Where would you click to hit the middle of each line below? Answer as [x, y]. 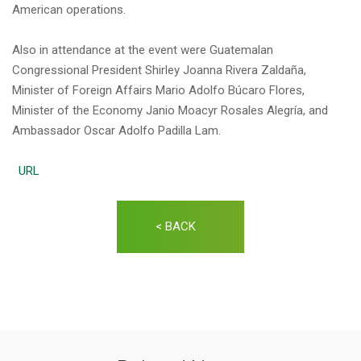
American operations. [69, 10]
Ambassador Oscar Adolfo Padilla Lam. [116, 131]
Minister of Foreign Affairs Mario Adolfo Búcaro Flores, [158, 90]
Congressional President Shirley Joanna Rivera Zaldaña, [159, 70]
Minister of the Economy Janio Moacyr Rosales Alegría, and [170, 110]
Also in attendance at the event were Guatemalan [143, 50]
